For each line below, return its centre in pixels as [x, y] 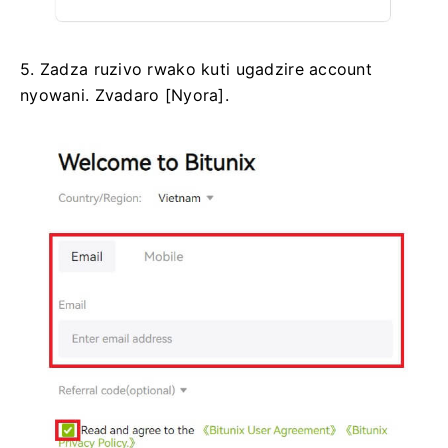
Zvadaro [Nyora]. [162, 94]
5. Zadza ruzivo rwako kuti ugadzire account [196, 68]
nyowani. [57, 94]
